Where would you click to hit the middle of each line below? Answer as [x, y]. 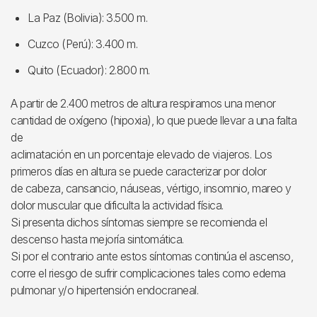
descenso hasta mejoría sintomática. [97, 239]
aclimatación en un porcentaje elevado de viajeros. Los [141, 154]
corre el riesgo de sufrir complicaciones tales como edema [148, 273]
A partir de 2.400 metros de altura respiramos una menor [143, 103]
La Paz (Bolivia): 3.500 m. [87, 18]
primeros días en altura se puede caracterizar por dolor [139, 171]
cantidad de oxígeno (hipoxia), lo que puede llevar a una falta [154, 120]
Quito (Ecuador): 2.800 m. [89, 70]
